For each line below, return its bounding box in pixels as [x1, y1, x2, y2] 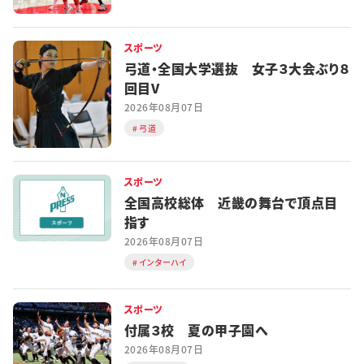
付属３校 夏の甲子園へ [123, 319, 269, 340]
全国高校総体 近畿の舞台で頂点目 [123, 192, 338, 212]
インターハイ [139, 256, 187, 268]
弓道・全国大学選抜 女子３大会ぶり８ [123, 58, 350, 78]
